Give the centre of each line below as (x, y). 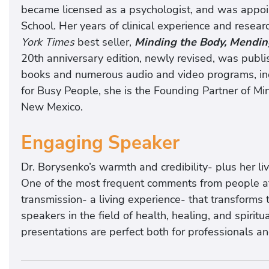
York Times (48, 42)
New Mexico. (52, 107)
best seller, (104, 42)
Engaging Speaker (100, 143)
